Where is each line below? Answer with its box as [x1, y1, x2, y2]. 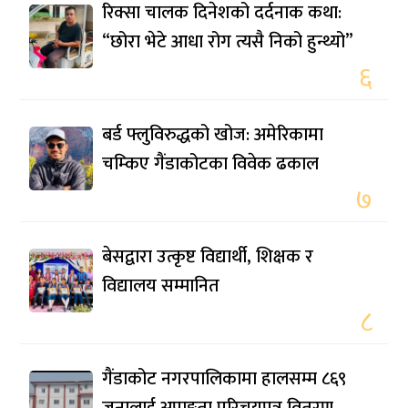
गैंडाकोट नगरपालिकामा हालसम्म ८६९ [102, 362, 347, 394]
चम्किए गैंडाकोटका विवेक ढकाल [102, 148, 320, 179]
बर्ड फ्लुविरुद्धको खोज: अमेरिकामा [102, 118, 324, 150]
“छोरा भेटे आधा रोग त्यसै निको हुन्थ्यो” [102, 25, 354, 57]
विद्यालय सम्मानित [102, 270, 220, 301]
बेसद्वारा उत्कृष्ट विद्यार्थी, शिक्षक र [102, 240, 314, 272]
